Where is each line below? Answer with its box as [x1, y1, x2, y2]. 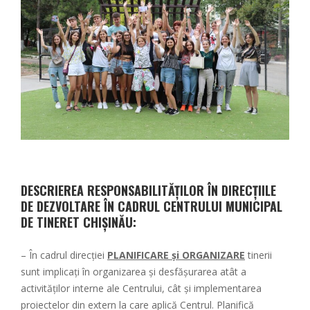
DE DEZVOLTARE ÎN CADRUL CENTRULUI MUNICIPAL [21, 197, 282, 215]
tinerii [245, 248, 272, 262]
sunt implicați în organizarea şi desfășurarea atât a [21, 264, 246, 278]
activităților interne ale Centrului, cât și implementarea [21, 281, 262, 295]
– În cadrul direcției [21, 248, 107, 262]
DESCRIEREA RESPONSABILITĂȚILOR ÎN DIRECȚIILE [21, 181, 276, 199]
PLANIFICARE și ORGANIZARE [107, 248, 245, 262]
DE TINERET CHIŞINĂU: [21, 212, 136, 231]
